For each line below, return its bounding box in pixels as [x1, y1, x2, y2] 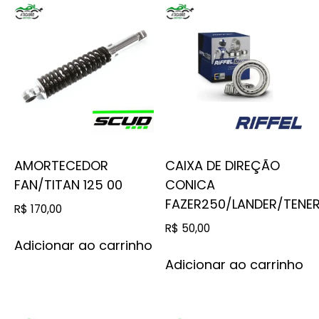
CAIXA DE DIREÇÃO [165, 156, 281, 174]
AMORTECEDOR [14, 156, 108, 174]
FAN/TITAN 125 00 [14, 175, 122, 194]
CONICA [165, 175, 216, 194]
